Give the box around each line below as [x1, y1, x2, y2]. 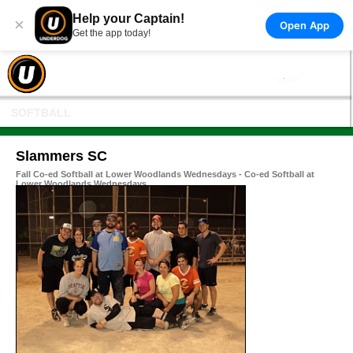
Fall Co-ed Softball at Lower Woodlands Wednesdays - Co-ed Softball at [16, 169, 314, 179]
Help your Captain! [72, 12, 184, 25]
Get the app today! [72, 28, 150, 39]
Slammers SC [16, 148, 107, 164]
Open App [279, 18, 329, 32]
